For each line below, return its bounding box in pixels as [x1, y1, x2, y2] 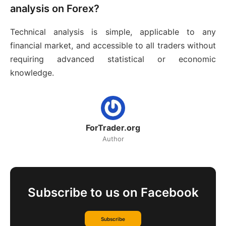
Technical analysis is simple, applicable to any [10, 27, 216, 37]
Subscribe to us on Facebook [27, 185, 199, 200]
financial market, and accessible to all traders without [10, 40, 216, 51]
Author [102, 135, 124, 143]
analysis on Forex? [10, 3, 99, 15]
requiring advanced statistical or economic [10, 54, 216, 65]
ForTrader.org [86, 123, 140, 133]
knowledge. [10, 68, 54, 78]
